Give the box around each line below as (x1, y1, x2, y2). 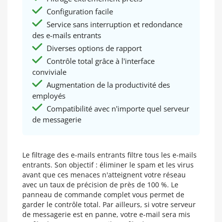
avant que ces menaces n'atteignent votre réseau (22, 170, 186, 179)
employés (32, 91, 65, 101)
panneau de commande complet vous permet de (22, 190, 184, 199)
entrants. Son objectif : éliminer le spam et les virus (22, 160, 194, 169)
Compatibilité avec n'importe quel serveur (45, 104, 189, 114)
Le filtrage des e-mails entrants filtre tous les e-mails (22, 150, 197, 160)
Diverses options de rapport (45, 43, 142, 54)
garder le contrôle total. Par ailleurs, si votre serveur (22, 200, 196, 209)
